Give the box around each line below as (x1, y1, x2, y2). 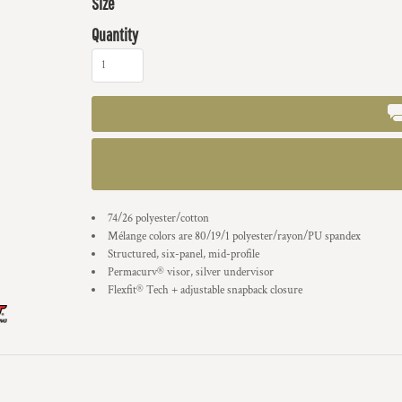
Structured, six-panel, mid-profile (108, 247, 259, 262)
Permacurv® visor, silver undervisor (108, 265, 274, 280)
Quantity (92, 24, 138, 45)
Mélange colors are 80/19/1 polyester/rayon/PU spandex (108, 229, 363, 244)
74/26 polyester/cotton (108, 211, 209, 226)
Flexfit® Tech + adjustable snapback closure (108, 283, 302, 298)
